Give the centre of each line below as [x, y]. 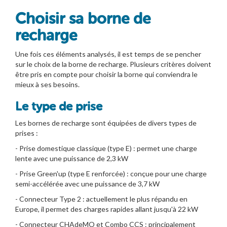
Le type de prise [59, 106]
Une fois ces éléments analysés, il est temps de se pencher [108, 54]
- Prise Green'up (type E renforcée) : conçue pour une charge [111, 173]
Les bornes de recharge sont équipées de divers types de [106, 123]
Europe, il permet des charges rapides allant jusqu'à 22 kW [107, 209]
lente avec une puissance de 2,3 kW [72, 158]
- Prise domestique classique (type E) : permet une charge [106, 148]
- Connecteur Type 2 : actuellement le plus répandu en [101, 199]
